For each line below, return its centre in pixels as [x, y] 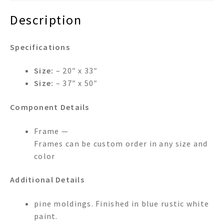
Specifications [40, 47]
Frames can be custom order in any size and [121, 143]
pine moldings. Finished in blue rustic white [122, 204]
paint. [46, 216]
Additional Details [47, 180]
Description [46, 20]
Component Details [50, 107]
